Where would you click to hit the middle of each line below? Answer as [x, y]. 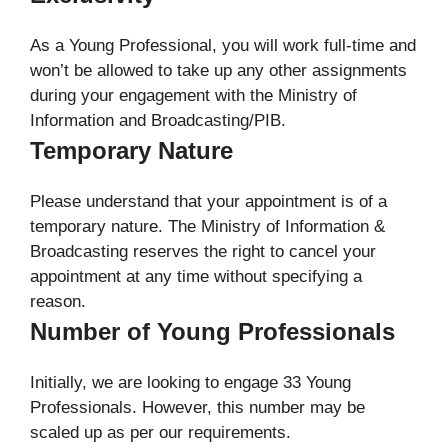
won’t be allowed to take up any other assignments [218, 70]
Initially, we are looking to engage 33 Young [190, 382]
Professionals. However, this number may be [197, 407]
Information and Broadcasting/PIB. [158, 120]
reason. [58, 301]
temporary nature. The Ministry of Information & [207, 226]
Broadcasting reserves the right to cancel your [203, 251]
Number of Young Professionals [212, 331]
